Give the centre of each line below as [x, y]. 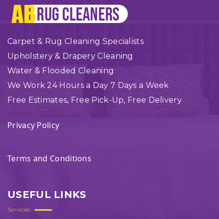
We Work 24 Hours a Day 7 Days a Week [88, 85]
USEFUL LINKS [47, 195]
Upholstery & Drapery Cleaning [70, 56]
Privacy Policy [33, 125]
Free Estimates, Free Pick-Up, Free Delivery [95, 100]
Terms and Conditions [49, 158]
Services [19, 209]
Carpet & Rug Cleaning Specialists [76, 41]
